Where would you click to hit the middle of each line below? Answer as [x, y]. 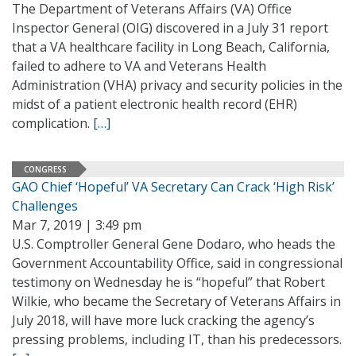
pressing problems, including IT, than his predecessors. [177, 339]
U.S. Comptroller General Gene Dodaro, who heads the [174, 244]
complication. [52, 123]
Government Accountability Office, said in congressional [177, 263]
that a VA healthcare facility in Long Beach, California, [171, 47]
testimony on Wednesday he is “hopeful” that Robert [168, 282]
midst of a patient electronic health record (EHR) [155, 104]
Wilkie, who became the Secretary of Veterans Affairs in [176, 301]
